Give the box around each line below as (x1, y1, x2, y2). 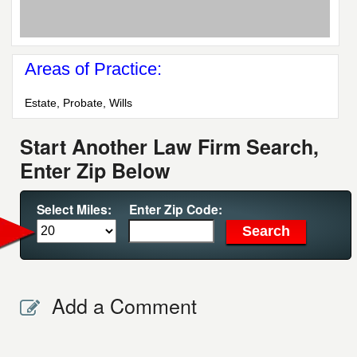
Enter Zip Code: (129, 200, 223, 219)
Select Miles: (37, 200, 112, 219)
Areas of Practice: (25, 59, 163, 80)
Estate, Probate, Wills (25, 96, 133, 110)
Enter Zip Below (20, 156, 171, 186)
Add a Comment (52, 291, 198, 320)
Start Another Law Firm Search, (20, 132, 320, 162)
